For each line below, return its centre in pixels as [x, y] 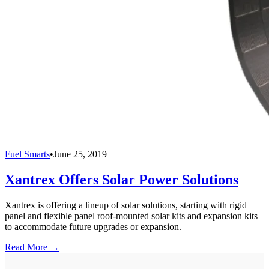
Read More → [32, 247]
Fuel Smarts [27, 154]
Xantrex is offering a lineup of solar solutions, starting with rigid [126, 205]
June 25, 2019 [80, 154]
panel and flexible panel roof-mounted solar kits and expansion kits [131, 216]
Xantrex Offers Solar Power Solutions [122, 179]
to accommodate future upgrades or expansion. [93, 226]
